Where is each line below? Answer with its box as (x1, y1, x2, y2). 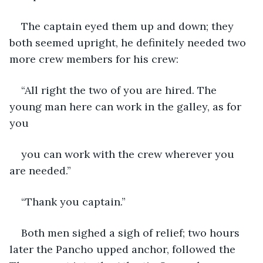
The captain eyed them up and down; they (21, 19, 237, 33)
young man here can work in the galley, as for (9, 99, 244, 113)
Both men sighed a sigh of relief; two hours (21, 225, 242, 240)
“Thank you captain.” (21, 194, 126, 208)
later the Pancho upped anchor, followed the (9, 242, 238, 256)
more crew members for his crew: (9, 52, 178, 66)
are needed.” (9, 163, 71, 177)
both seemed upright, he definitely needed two (9, 35, 249, 49)
